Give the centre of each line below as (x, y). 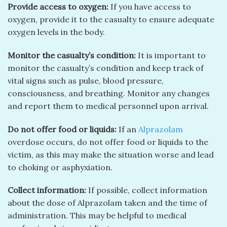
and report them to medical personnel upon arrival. (108, 106)
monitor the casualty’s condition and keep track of (106, 68)
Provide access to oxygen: (58, 7)
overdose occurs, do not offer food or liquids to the (108, 142)
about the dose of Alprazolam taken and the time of (107, 203)
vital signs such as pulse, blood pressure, (86, 80)
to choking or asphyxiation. (60, 167)
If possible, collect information (147, 190)
